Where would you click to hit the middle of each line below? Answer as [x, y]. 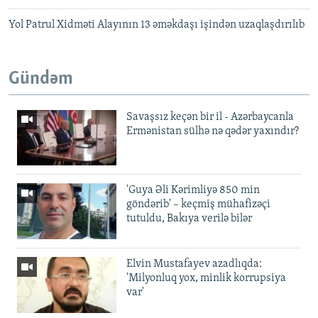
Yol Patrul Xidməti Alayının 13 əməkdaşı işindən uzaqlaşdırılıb [157, 25]
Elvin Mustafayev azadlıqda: [194, 264]
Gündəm [41, 79]
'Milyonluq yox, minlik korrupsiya [206, 279]
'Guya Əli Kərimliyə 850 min [193, 191]
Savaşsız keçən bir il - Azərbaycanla [210, 117]
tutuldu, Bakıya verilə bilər [189, 219]
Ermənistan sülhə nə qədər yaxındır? [213, 131]
